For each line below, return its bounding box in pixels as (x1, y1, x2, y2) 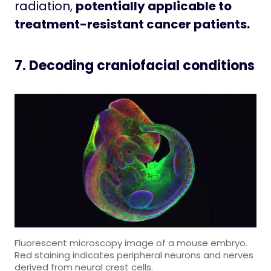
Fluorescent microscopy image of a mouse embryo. (15, 237, 247, 250)
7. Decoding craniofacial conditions (15, 56, 255, 75)
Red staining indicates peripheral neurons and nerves (15, 249, 253, 262)
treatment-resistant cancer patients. (15, 15, 250, 33)
